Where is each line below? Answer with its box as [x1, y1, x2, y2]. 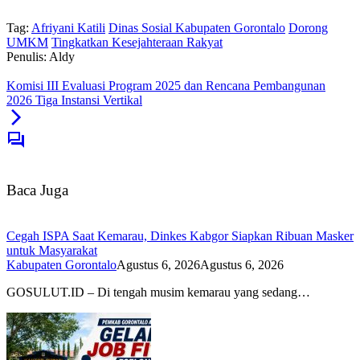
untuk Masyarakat [6, 243, 97, 258]
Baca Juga [6, 182, 68, 199]
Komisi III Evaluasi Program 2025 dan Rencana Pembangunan [6, 78, 325, 92]
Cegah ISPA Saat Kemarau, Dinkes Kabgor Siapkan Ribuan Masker [6, 229, 354, 243]
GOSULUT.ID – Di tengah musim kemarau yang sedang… [6, 285, 310, 300]
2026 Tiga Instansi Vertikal [6, 92, 142, 107]
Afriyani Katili [31, 20, 105, 35]
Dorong [288, 20, 328, 35]
